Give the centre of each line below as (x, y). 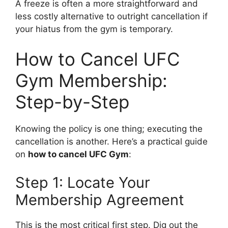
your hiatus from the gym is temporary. (94, 29)
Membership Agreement (100, 199)
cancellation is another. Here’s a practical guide (111, 141)
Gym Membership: (91, 80)
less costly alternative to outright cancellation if (111, 16)
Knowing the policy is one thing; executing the (109, 129)
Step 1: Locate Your (83, 182)
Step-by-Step (72, 102)
